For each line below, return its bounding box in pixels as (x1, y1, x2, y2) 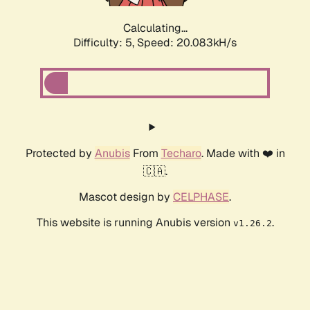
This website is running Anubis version (36, 215, 233, 230)
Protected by (25, 146, 95, 161)
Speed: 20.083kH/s (137, 35, 237, 51)
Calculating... (122, 21, 188, 36)
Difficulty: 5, (73, 35, 137, 51)
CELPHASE (173, 190, 229, 205)
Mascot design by (79, 190, 173, 205)
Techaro (161, 146, 201, 161)
